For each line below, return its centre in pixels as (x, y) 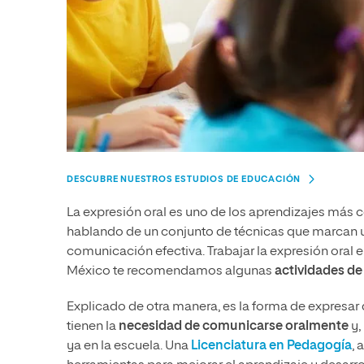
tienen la (93, 327)
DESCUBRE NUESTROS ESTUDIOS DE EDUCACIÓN (184, 180)
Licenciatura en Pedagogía (271, 347)
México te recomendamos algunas (169, 272)
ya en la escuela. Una (129, 347)
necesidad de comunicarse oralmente (234, 327)
